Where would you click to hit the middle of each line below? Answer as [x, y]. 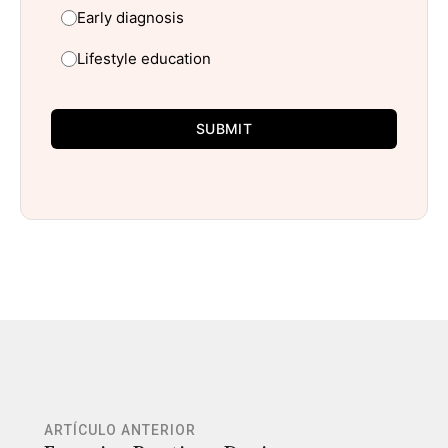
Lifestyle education [144, 59]
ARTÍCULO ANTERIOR [120, 430]
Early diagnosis [130, 18]
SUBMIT [224, 129]
